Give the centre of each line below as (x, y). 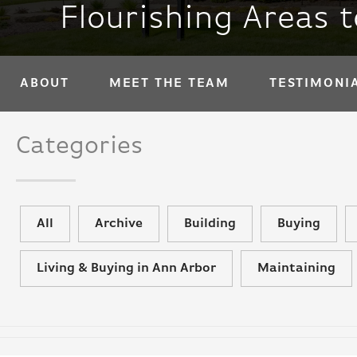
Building (210, 224)
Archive (119, 224)
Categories (79, 147)
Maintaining (296, 269)
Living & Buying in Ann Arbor (126, 269)
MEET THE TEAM (169, 84)
